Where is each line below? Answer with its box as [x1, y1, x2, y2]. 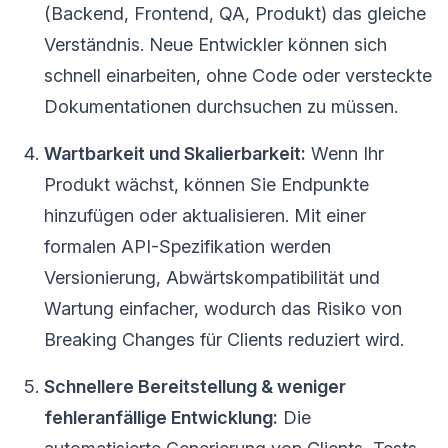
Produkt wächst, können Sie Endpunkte [44, 173, 369, 195]
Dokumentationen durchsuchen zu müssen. [44, 95, 398, 117]
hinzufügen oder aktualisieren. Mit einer [44, 204, 366, 226]
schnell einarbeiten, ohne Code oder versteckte [44, 64, 432, 86]
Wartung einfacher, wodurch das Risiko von [44, 297, 402, 319]
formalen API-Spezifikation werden [44, 235, 331, 257]
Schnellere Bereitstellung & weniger [44, 375, 346, 397]
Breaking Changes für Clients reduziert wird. [44, 328, 404, 350]
